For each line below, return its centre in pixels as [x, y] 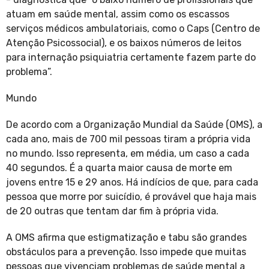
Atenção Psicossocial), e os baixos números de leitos [124, 43]
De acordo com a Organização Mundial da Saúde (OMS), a [134, 125]
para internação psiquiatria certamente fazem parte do [131, 58]
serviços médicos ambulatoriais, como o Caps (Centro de [133, 29]
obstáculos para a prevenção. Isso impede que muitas [126, 252]
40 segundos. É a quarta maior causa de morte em [119, 168]
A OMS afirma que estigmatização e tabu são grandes [126, 238]
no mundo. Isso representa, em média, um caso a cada [128, 154]
